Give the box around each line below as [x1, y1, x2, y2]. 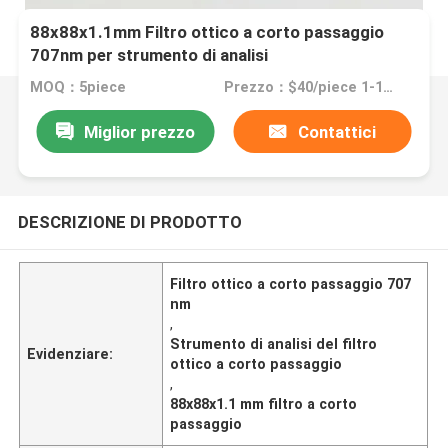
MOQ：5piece [30, 79, 127, 96]
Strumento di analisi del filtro [170, 335, 378, 352]
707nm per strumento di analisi [30, 45, 269, 66]
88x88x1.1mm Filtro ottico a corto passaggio [30, 22, 385, 43]
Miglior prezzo [83, 121, 195, 142]
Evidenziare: [27, 345, 114, 362]
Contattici [297, 121, 376, 142]
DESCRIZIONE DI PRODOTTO [17, 211, 242, 232]
